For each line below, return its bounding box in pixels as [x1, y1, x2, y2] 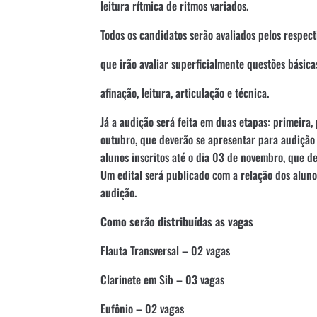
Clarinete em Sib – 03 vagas [100, 270, 224, 288]
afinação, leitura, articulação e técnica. [100, 83, 269, 101]
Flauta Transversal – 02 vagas [100, 241, 230, 259]
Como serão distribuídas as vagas [100, 212, 253, 230]
